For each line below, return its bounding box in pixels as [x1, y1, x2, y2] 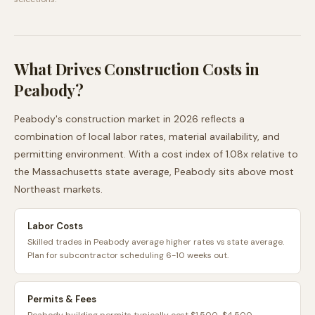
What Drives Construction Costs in [14, 58, 260, 79]
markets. [60, 183, 103, 195]
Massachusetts [32, 165, 103, 178]
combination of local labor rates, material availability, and [14, 130, 280, 143]
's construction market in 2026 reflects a [56, 112, 245, 125]
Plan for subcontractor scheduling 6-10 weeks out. [27, 250, 229, 261]
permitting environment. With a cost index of [14, 148, 226, 160]
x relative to [243, 148, 298, 160]
